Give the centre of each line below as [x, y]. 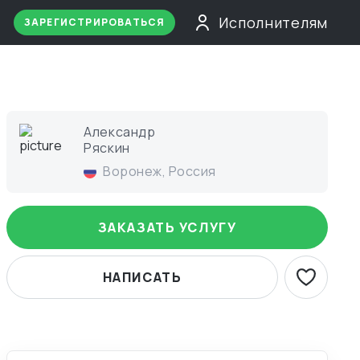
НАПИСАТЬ [142, 277]
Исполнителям [273, 22]
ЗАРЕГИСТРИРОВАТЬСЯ [94, 22]
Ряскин [107, 148]
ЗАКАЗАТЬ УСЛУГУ [167, 227]
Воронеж [133, 171]
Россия [192, 171]
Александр [120, 132]
